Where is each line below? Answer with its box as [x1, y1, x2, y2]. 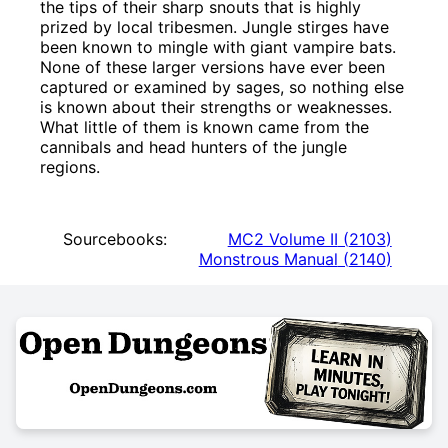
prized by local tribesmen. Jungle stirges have [40, 17, 390, 38]
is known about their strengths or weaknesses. [40, 97, 393, 118]
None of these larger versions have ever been [40, 57, 386, 78]
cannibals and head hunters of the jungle [40, 137, 348, 158]
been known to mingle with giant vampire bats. [40, 37, 397, 58]
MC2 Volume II [227, 229, 338, 250]
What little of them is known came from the [40, 117, 370, 138]
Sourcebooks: [62, 229, 167, 250]
